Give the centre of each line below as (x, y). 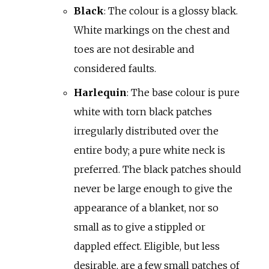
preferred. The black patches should (157, 170)
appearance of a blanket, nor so (146, 208)
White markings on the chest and (152, 30)
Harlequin (100, 93)
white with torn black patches (143, 112)
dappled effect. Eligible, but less (147, 246)
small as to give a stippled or (139, 227)
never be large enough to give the (153, 189)
